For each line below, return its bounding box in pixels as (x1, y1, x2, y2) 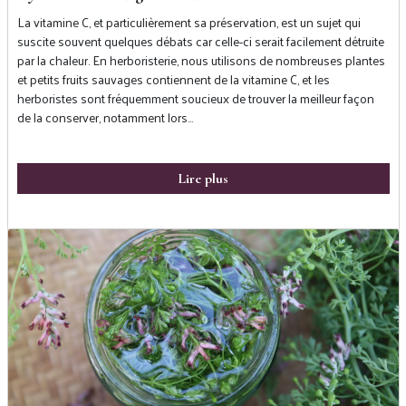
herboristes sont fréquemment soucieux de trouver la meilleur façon (16, 87, 374, 110)
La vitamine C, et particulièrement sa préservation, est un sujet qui (16, 11, 361, 34)
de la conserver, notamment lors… (16, 106, 193, 129)
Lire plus (178, 169, 228, 188)
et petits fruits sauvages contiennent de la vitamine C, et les (16, 68, 330, 91)
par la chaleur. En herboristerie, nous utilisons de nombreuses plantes (16, 49, 385, 72)
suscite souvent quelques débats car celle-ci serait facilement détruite (16, 30, 384, 53)
